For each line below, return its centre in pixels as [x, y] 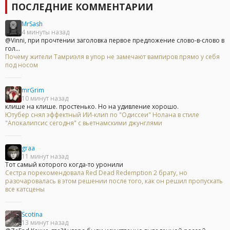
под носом [22, 65]
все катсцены [25, 189]
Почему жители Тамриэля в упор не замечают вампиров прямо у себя [112, 57]
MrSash [32, 24]
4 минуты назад [45, 32]
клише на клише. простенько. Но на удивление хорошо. [92, 107]
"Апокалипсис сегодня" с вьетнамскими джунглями [84, 123]
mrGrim [33, 90]
